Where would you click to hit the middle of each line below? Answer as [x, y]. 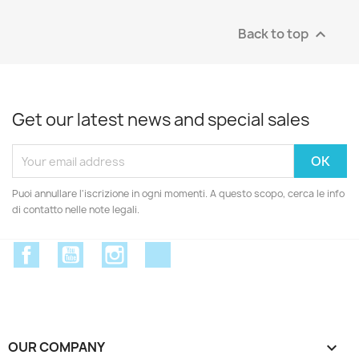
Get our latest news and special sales [161, 120]
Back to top [274, 33]
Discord [195, 250]
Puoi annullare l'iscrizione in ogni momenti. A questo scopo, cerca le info [178, 194]
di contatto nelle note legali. [76, 210]
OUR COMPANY [56, 347]
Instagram [159, 250]
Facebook [69, 250]
